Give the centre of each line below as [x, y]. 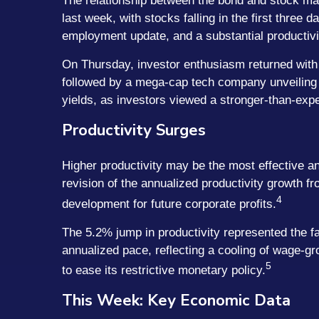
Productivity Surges [134, 130]
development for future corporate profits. [169, 204]
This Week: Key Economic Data [176, 301]
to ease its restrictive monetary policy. [164, 271]
